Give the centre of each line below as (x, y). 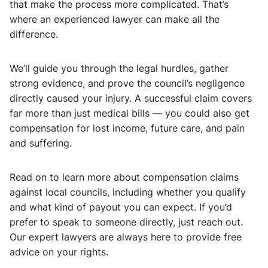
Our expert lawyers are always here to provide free (126, 237)
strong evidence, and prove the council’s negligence (127, 83)
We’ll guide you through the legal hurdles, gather (119, 68)
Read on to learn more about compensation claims (124, 177)
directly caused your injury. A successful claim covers (131, 98)
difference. (34, 34)
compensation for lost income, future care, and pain (127, 128)
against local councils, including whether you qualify (128, 192)
